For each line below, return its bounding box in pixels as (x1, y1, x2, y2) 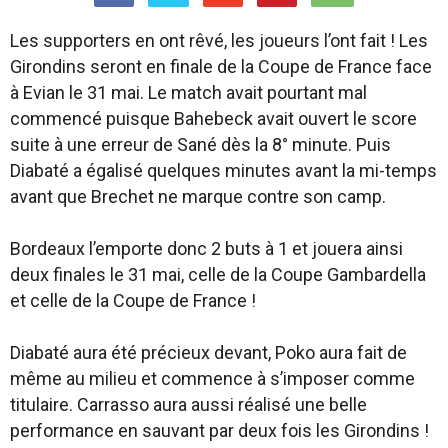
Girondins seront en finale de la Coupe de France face (10, 56, 432, 77)
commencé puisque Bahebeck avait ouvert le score (10, 108, 417, 129)
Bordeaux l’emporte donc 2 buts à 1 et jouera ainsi (10, 238, 403, 259)
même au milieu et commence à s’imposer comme (10, 368, 415, 389)
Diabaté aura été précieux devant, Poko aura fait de (10, 342, 407, 363)
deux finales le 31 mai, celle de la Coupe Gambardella (10, 264, 426, 285)
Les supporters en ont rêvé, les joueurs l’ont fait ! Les (10, 30, 428, 51)
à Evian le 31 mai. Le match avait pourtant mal (10, 82, 367, 103)
